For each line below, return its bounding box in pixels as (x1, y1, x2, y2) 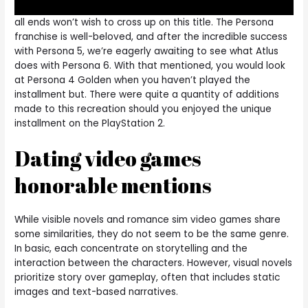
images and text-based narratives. (14, 285, 179, 299)
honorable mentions (14, 171, 212, 200)
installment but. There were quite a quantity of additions (14, 87, 280, 101)
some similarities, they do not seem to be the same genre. (14, 228, 289, 241)
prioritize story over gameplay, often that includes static (14, 271, 280, 285)
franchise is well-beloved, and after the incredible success (14, 30, 288, 43)
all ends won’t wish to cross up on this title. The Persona (14, 15, 274, 29)
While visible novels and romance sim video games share (14, 213, 281, 227)
